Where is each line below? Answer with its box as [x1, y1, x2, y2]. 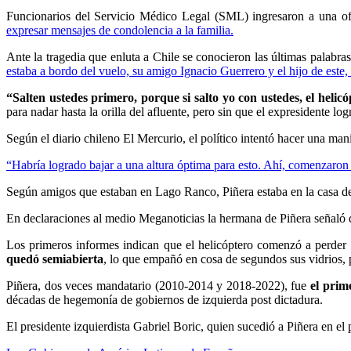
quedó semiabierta [6, 251, 103, 266]
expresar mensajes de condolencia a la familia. [6, 23, 233, 37]
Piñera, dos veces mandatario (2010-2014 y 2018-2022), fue [6, 278, 311, 292]
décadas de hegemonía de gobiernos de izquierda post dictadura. [6, 292, 323, 306]
